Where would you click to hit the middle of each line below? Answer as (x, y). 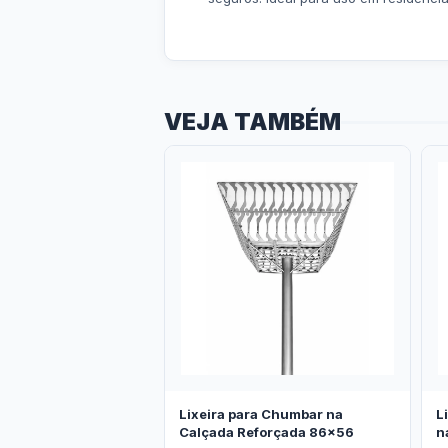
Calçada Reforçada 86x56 (266, 431)
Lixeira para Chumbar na (261, 413)
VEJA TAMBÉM (252, 122)
